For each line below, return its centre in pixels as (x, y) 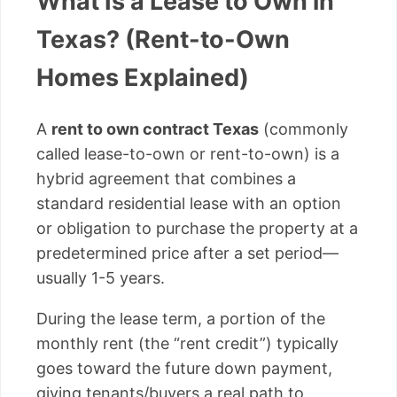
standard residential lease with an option (189, 203)
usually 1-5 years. (101, 277)
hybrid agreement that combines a (166, 178)
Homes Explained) (143, 78)
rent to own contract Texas (155, 128)
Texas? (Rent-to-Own (163, 40)
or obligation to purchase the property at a (197, 228)
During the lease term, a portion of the (181, 318)
